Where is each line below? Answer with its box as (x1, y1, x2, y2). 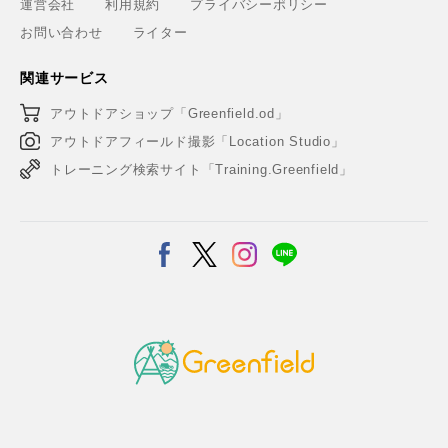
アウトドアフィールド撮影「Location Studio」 (50, 133, 345, 149)
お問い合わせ (20, 24, 103, 40)
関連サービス (20, 69, 109, 86)
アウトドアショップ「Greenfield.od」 (50, 105, 289, 121)
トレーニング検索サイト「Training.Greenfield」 (50, 161, 353, 177)
